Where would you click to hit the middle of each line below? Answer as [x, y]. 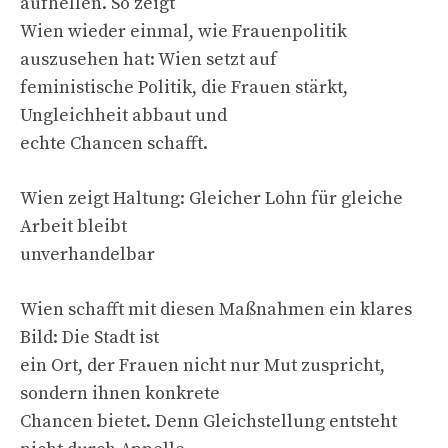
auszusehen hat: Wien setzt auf [148, 59]
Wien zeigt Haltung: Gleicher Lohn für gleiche [211, 198]
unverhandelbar [87, 254]
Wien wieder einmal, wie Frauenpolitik [183, 31]
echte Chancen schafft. [114, 143]
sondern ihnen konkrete [120, 393]
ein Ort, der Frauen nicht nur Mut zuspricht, [202, 365]
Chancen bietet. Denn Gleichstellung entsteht [208, 421]
